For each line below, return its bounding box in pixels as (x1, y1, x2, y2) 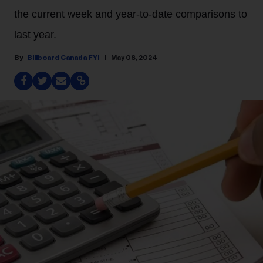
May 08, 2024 (111, 54, 157, 61)
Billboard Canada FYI (27, 54, 100, 61)
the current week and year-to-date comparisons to (14, 8, 247, 20)
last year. (14, 29, 56, 41)
